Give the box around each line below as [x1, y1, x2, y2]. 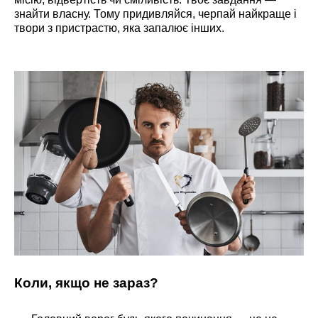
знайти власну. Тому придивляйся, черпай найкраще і [14, 7, 297, 20]
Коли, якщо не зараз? [14, 275, 158, 290]
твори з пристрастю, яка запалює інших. [14, 21, 224, 34]
